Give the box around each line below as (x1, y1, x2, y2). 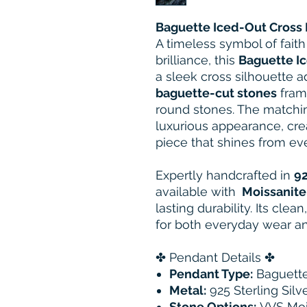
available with (156, 184, 239, 199)
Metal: (169, 283, 206, 298)
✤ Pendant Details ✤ (156, 250, 275, 265)
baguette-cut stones (156, 86, 277, 101)
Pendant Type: (169, 267, 253, 282)
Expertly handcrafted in (156, 168, 294, 183)
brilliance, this (156, 53, 238, 68)
